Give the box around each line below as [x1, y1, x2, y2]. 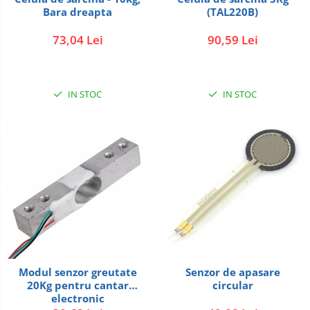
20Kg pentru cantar [26, 278, 129, 292]
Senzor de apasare [185, 265, 280, 279]
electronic [51, 291, 104, 305]
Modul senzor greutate [18, 265, 137, 279]
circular [212, 278, 253, 292]
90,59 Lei [207, 32, 258, 48]
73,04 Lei [52, 32, 103, 48]
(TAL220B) [207, 5, 258, 19]
